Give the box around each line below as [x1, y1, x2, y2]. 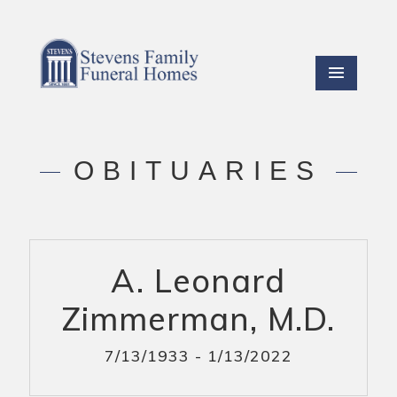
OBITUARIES [74, 155, 323, 185]
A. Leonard [111, 260, 286, 300]
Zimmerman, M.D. [61, 298, 336, 339]
